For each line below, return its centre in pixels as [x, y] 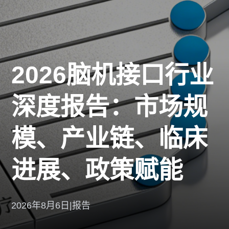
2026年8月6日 [41, 205]
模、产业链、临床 [110, 138]
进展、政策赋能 [97, 170]
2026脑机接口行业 [113, 75]
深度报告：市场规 [110, 107]
